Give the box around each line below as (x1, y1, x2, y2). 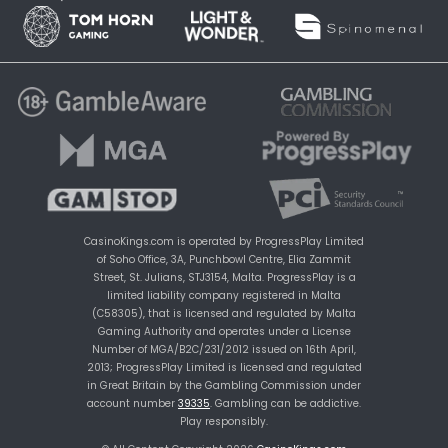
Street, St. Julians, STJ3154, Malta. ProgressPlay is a (92, 269, 356, 285)
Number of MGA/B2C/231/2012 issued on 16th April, (92, 341, 356, 357)
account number (87, 395, 178, 411)
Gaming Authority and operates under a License (97, 323, 351, 339)
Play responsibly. (180, 413, 268, 429)
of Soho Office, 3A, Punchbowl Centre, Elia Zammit (97, 251, 351, 267)
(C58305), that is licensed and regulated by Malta (92, 305, 356, 321)
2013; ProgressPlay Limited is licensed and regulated (86, 359, 362, 375)
